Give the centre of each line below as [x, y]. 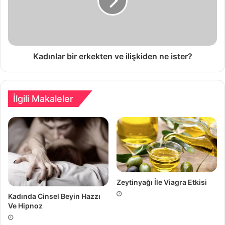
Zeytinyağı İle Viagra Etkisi [162, 182]
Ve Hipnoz [25, 206]
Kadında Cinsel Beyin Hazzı [54, 196]
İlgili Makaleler [43, 98]
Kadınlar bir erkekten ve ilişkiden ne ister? [113, 56]
